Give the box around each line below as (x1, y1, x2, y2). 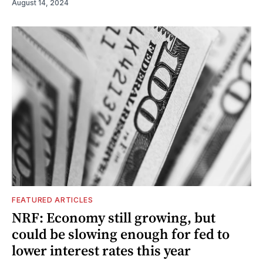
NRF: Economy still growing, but (12, 207, 215, 227)
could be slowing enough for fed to (12, 224, 230, 244)
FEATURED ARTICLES (12, 195, 93, 204)
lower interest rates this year (12, 240, 191, 260)
